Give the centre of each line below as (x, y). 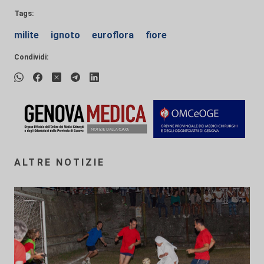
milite (28, 35)
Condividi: (32, 57)
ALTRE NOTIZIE (60, 162)
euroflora (114, 35)
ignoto (67, 35)
